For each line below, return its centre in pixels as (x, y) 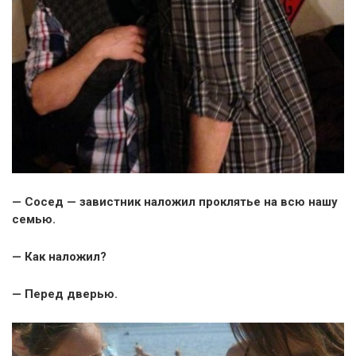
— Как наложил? (59, 257)
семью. (34, 220)
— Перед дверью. (65, 294)
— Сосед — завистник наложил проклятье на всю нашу (175, 202)
